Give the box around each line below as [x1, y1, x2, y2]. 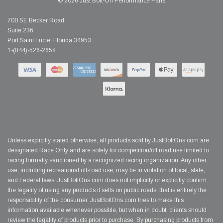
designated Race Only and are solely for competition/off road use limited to [7, 147, 209, 154]
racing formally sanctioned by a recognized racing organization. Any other [7, 157, 207, 164]
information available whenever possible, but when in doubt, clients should [7, 207, 207, 214]
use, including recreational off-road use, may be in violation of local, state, [7, 167, 205, 174]
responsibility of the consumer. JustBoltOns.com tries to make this [7, 197, 184, 204]
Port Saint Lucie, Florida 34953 [7, 37, 91, 44]
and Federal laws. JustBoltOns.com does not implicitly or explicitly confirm [7, 177, 207, 184]
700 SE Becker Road [7, 17, 64, 24]
